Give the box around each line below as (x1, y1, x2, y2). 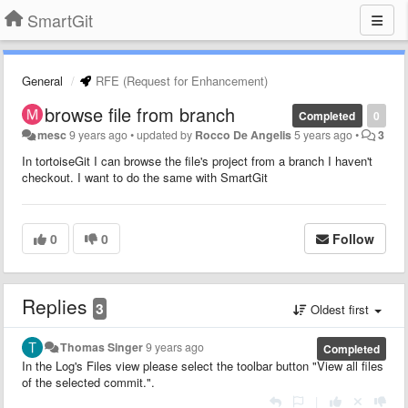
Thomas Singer (60, 339, 144, 355)
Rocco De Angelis (195, 127, 292, 143)
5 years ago (294, 127, 353, 143)
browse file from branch (45, 101, 235, 127)
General (22, 72, 63, 89)
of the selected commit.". (22, 373, 155, 391)
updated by (137, 127, 196, 143)
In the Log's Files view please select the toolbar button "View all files (22, 357, 383, 374)
